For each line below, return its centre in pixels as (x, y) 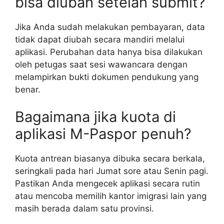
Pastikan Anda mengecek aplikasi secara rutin (107, 184)
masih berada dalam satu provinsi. (84, 209)
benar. (28, 89)
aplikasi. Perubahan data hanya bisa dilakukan (109, 52)
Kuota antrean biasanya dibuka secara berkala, (110, 159)
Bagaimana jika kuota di (95, 117)
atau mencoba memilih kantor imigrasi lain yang (111, 196)
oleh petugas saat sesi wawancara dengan (101, 64)
